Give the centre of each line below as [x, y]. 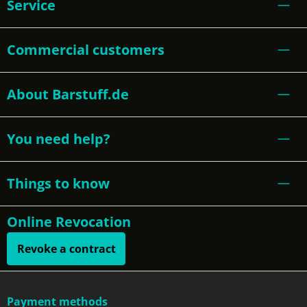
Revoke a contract [66, 249]
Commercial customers [86, 50]
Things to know [58, 183]
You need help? [59, 139]
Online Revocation [69, 222]
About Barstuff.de [68, 94]
